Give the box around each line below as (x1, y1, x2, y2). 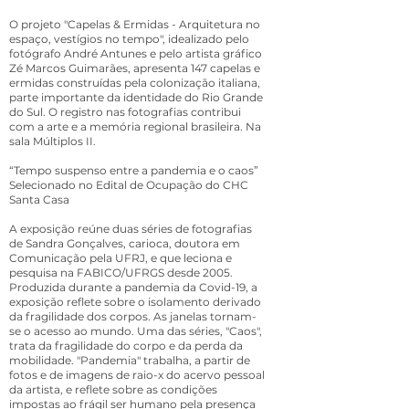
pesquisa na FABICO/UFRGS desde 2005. (9, 266, 233, 279)
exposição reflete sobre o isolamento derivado (9, 295, 261, 309)
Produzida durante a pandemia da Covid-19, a (9, 280, 257, 294)
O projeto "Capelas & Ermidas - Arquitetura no (9, 17, 260, 31)
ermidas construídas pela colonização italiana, (9, 76, 260, 89)
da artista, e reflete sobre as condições (9, 383, 217, 396)
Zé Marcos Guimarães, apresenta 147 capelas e (9, 61, 260, 75)
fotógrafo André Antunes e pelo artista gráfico (9, 47, 262, 60)
